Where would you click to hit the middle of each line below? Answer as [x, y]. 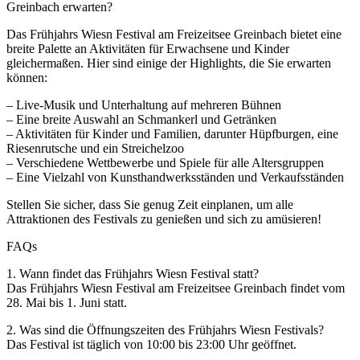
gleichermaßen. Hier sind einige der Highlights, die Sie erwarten [169, 63]
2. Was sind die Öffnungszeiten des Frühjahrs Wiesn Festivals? [165, 329]
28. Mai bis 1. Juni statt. [67, 302]
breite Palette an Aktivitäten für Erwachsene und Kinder [148, 48]
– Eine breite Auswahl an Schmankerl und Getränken [141, 119]
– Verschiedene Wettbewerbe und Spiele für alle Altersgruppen [165, 162]
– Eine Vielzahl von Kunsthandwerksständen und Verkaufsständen [175, 177]
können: [27, 77]
